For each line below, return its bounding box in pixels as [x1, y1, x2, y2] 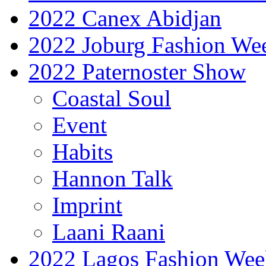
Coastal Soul [52, 85, 171, 112]
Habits [52, 139, 113, 165]
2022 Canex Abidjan [28, 5, 221, 31]
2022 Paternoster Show [28, 59, 246, 85]
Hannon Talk [52, 166, 173, 192]
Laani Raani [52, 219, 165, 245]
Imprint [52, 192, 122, 218]
